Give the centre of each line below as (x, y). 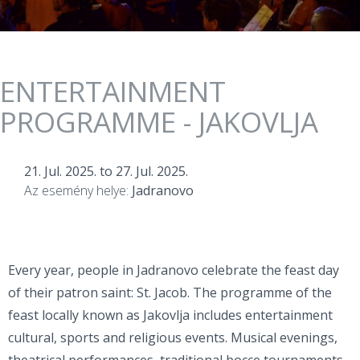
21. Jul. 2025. (60, 172)
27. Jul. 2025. (152, 172)
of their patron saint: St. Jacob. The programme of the (170, 293)
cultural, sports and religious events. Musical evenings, (173, 338)
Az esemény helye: (78, 191)
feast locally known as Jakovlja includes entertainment (170, 315)
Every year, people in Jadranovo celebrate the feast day (174, 270)
